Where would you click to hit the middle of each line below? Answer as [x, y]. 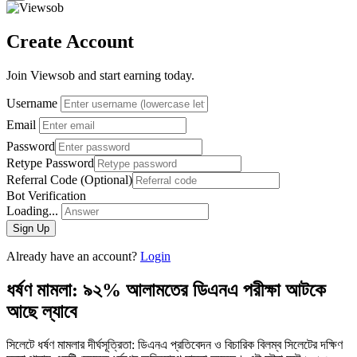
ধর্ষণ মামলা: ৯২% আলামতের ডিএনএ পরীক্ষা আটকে [166, 290]
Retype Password [50, 163]
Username [32, 103]
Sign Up [31, 228]
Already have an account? [73, 256]
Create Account [70, 41]
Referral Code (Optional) [69, 179]
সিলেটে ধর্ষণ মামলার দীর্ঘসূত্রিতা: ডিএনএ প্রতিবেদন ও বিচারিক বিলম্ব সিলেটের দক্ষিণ [175, 345]
